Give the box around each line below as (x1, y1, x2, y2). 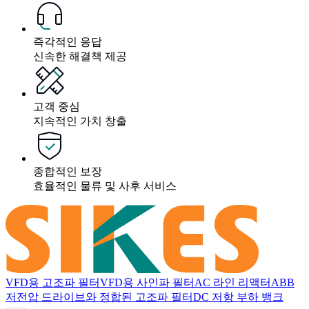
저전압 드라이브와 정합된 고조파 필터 (6, 291, 193, 303)
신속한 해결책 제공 (33, 50, 127, 62)
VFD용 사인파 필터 (100, 277, 195, 289)
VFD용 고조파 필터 (6, 277, 100, 289)
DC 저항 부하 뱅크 (193, 291, 283, 303)
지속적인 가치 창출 (33, 114, 127, 127)
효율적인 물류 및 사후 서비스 (33, 179, 177, 192)
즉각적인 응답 (33, 35, 102, 48)
